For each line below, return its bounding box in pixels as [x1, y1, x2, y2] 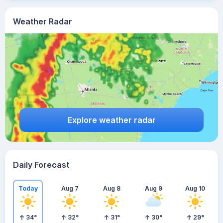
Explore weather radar [67, 114, 156, 125]
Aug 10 [185, 184, 205, 192]
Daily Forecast [13, 160, 69, 170]
